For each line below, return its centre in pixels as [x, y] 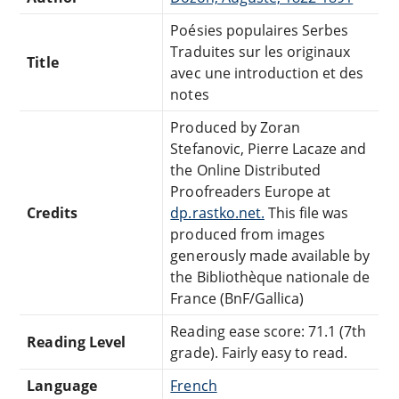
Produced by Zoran [236, 127]
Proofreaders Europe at [251, 191]
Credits [52, 212]
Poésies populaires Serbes [260, 30]
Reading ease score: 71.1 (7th [269, 331]
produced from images [248, 234]
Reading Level [76, 342]
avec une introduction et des [267, 73]
